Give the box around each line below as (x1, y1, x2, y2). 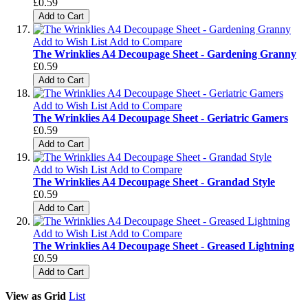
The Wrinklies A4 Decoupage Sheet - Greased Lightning (33, 239, 294, 252)
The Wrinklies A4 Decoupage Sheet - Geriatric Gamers (33, 111, 288, 124)
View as (5, 289, 41, 302)
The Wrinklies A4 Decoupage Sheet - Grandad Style (33, 175, 275, 188)
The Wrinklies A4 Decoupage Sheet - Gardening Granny (33, 47, 296, 60)
